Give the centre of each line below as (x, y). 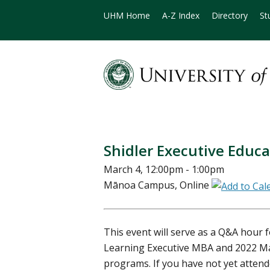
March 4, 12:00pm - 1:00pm (164, 170)
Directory (230, 15)
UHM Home (127, 15)
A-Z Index (181, 15)
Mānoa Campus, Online (158, 185)
